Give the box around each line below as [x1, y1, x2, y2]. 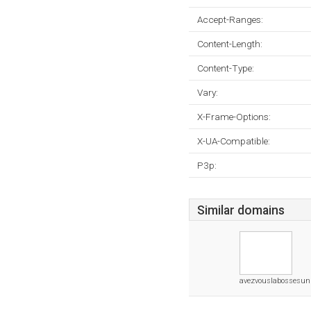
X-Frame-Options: [197, 111, 271, 122]
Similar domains [197, 203, 285, 217]
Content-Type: [197, 62, 254, 74]
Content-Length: [197, 38, 262, 49]
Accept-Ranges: [197, 14, 263, 25]
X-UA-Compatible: [197, 135, 270, 146]
